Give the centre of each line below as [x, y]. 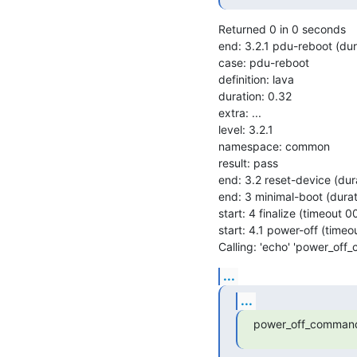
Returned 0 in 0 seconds [282, 29]
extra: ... [240, 112]
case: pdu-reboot [264, 62]
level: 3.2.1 [246, 129]
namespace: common [274, 146]
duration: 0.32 [255, 96]
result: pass [248, 163]
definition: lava [256, 79]
